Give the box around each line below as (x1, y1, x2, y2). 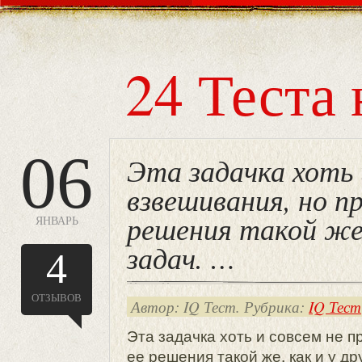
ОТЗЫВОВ (32, 290, 82, 305)
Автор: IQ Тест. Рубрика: (131, 297, 309, 317)
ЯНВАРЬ (35, 213, 78, 228)
